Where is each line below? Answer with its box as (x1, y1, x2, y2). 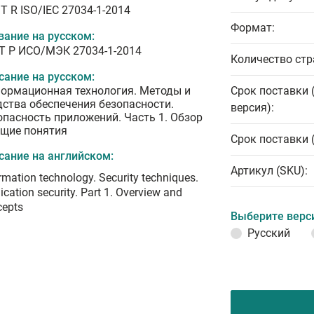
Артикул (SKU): (231, 164, 308, 177)
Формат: (231, 21, 275, 34)
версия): (231, 101, 274, 114)
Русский (247, 226, 290, 240)
